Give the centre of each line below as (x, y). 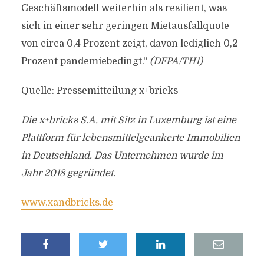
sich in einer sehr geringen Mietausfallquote (125, 26)
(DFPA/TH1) (176, 61)
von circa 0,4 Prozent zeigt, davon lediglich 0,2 (129, 44)
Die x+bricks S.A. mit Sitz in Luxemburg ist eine (128, 120)
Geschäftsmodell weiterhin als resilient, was (124, 8)
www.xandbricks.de (67, 203)
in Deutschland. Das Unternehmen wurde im (122, 156)
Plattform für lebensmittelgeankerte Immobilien (130, 138)
